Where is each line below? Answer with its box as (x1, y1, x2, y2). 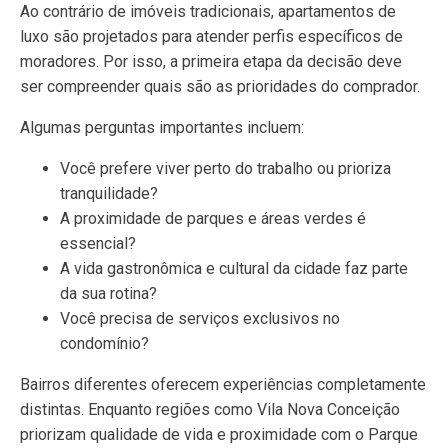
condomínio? (60, 334, 149, 353)
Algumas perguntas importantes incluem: (20, 118, 304, 137)
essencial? (60, 234, 136, 253)
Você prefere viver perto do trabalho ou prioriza (60, 159, 391, 178)
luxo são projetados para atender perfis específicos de (20, 27, 403, 46)
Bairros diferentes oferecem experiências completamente (20, 375, 426, 394)
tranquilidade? (60, 184, 158, 203)
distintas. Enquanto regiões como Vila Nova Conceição (20, 400, 400, 419)
